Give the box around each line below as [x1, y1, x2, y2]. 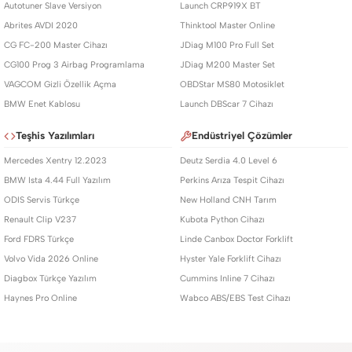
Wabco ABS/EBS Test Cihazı [180, 293, 291, 303]
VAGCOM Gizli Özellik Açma [4, 79, 116, 90]
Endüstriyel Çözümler [192, 130, 292, 141]
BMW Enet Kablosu [4, 99, 80, 109]
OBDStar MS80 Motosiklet [180, 79, 284, 90]
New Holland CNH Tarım [180, 195, 277, 205]
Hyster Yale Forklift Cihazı [180, 254, 281, 264]
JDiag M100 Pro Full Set [180, 40, 274, 50]
